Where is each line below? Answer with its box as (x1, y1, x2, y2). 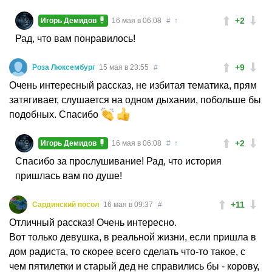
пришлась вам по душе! (15, 170, 122, 181)
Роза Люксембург (32, 63, 97, 72)
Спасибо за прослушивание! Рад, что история (15, 155, 222, 166)
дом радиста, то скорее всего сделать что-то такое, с (9, 246, 245, 257)
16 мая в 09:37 (103, 200, 153, 209)
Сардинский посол (32, 200, 101, 209)
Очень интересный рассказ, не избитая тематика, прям (9, 80, 257, 90)
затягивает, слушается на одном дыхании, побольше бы (9, 94, 261, 105)
